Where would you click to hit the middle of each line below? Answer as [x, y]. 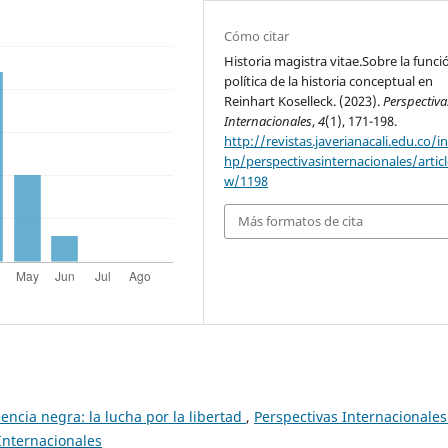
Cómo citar [257, 36]
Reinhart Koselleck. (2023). [304, 101]
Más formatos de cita [301, 221]
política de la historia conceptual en [329, 81]
